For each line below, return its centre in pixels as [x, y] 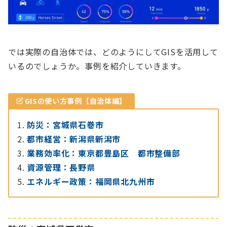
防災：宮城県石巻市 [65, 125]
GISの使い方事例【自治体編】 [76, 101]
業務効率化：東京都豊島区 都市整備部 [104, 153]
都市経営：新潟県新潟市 [74, 139]
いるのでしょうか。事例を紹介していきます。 [97, 66]
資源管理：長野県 [61, 167]
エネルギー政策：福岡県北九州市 [91, 182]
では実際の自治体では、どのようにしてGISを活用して [113, 52]
